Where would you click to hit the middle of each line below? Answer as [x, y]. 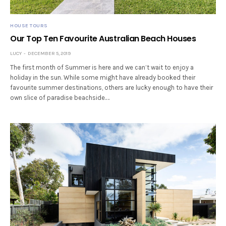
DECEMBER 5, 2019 [49, 54]
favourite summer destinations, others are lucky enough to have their [112, 88]
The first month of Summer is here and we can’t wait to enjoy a [102, 68]
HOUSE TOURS [29, 26]
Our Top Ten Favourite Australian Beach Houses [103, 39]
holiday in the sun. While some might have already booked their [103, 78]
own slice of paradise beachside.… [60, 98]
